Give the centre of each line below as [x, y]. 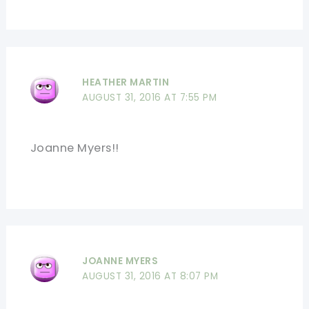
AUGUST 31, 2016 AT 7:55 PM [150, 97]
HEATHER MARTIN [126, 82]
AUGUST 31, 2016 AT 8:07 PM [150, 277]
